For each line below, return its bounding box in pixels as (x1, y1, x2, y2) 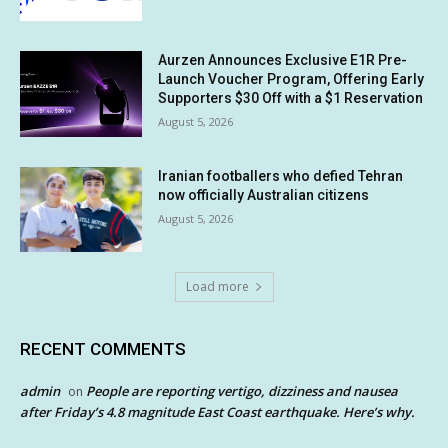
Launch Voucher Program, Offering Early (158, 70, 425, 87)
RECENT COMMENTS (20, 339, 186, 360)
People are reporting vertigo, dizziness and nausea (86, 382, 398, 401)
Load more (185, 278, 249, 296)
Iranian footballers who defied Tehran (158, 167, 404, 184)
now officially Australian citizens (158, 186, 370, 203)
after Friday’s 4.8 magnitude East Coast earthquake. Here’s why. (20, 403, 415, 422)
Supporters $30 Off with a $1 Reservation (158, 89, 424, 106)
